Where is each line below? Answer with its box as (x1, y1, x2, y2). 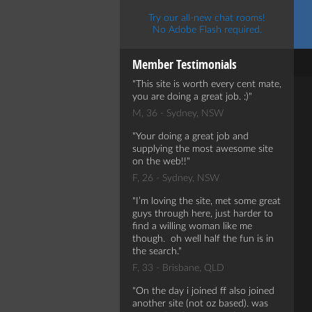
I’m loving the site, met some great (136, 196, 281, 206)
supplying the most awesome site (132, 144, 273, 154)
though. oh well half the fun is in (132, 234, 274, 244)
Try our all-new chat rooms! (148, 13, 265, 23)
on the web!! (132, 157, 187, 166)
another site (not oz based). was (132, 299, 268, 309)
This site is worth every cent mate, (136, 79, 281, 89)
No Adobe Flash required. (152, 25, 262, 35)
